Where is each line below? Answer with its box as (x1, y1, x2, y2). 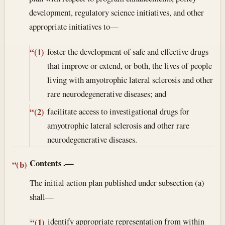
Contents (30, 156, 62, 169)
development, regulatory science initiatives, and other (29, 7, 204, 19)
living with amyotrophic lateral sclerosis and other (47, 73, 213, 85)
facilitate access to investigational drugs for (47, 105, 189, 117)
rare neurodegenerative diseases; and (47, 87, 166, 99)
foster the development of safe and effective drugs (47, 45, 208, 57)
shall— (30, 190, 54, 202)
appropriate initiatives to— (29, 21, 119, 33)
